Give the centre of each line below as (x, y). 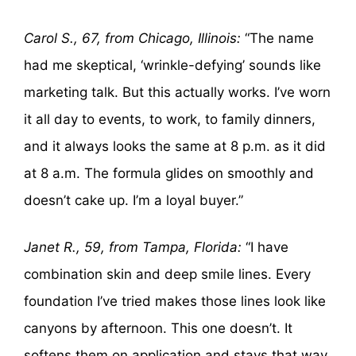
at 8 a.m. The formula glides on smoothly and (169, 173)
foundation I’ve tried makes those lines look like (175, 302)
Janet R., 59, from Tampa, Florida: (133, 248)
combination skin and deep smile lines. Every (167, 275)
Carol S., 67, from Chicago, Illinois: (132, 38)
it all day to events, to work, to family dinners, (170, 119)
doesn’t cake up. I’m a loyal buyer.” (133, 200)
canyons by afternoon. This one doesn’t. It (158, 329)
